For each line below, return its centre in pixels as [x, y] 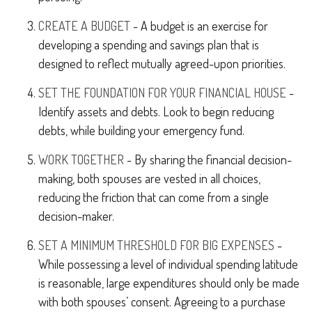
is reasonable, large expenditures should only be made [169, 283]
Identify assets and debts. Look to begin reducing [156, 111]
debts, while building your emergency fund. [141, 130]
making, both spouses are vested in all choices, [149, 178]
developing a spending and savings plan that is [149, 45]
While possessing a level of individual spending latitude [168, 264]
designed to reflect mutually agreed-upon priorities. [162, 63]
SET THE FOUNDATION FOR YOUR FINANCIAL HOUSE [162, 93]
